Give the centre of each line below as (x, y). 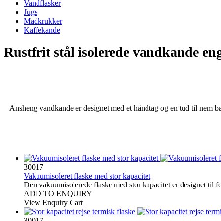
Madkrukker (43, 21)
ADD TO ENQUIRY (58, 193)
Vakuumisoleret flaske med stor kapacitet (87, 176)
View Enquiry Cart (53, 202)
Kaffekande (42, 30)
